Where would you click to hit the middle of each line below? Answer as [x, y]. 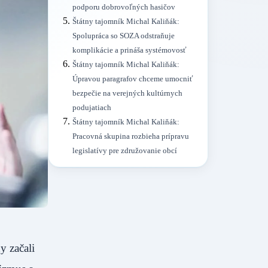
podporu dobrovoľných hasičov [124, 7]
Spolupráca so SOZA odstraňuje [124, 36]
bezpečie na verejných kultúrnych [127, 94]
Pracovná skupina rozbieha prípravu [131, 137]
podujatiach [92, 108]
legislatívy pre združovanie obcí [125, 151]
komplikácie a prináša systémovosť [130, 51]
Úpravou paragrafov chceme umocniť [133, 79]
